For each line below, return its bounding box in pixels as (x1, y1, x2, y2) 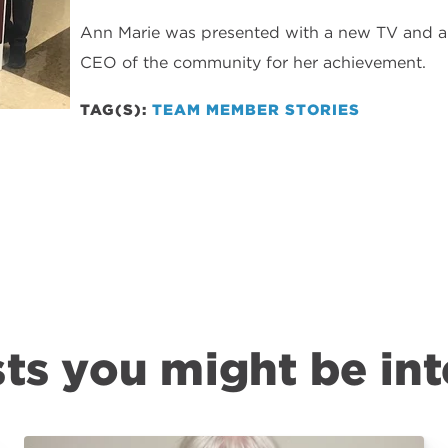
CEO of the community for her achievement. (80, 53, 426, 73)
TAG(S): (80, 101, 147, 120)
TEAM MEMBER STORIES (152, 101, 360, 120)
